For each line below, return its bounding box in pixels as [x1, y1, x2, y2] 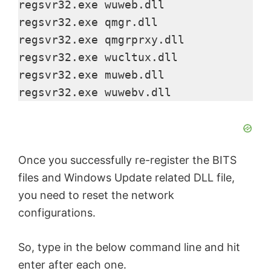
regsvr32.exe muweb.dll [18, 68, 165, 81]
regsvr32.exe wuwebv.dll [18, 85, 171, 99]
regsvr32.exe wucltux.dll [18, 50, 178, 64]
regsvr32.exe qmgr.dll [18, 15, 158, 28]
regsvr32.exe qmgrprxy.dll [18, 33, 184, 46]
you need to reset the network [18, 188, 174, 201]
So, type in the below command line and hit [18, 240, 240, 253]
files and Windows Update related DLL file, [18, 171, 235, 184]
